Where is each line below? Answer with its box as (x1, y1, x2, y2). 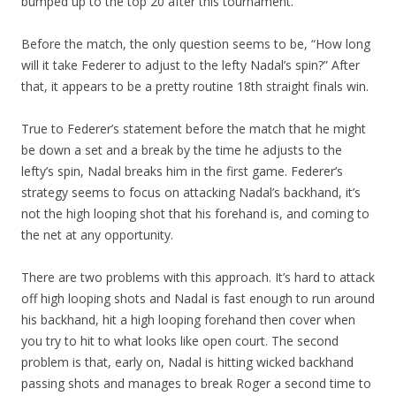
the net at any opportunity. (21, 226, 173, 243)
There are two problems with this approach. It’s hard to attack (21, 269, 375, 286)
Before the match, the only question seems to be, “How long (21, 35, 370, 52)
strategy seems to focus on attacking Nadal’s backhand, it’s (21, 184, 361, 201)
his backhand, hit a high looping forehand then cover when (21, 311, 355, 328)
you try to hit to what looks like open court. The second (21, 332, 339, 349)
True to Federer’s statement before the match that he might (21, 120, 366, 137)
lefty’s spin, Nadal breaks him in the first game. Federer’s (21, 163, 343, 179)
